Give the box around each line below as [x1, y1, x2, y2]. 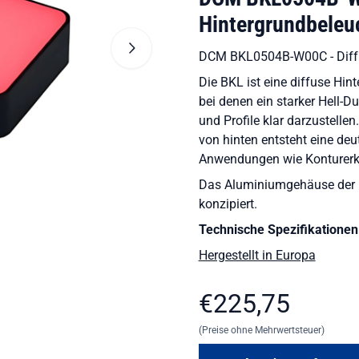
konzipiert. [198, 196, 257, 212]
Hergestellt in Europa [198, 248, 316, 263]
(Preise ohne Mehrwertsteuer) [198, 325, 325, 336]
